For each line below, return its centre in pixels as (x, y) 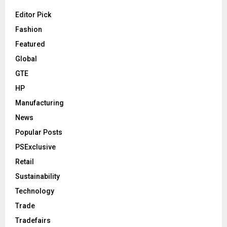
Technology (35, 191)
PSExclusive (35, 147)
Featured (30, 44)
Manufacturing (40, 103)
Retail (25, 162)
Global (26, 59)
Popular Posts (39, 133)
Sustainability (37, 177)
